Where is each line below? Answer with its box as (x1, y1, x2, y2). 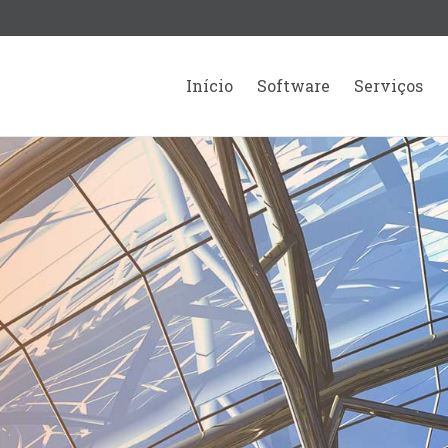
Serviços (354, 75, 423, 96)
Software (257, 75, 330, 96)
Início (186, 75, 233, 96)
